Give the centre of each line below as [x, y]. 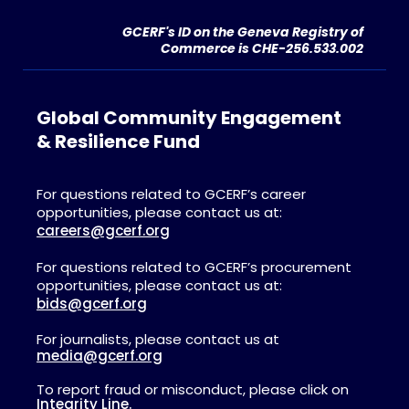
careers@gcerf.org [103, 230]
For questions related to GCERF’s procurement [194, 267]
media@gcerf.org [100, 355]
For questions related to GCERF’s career [171, 194]
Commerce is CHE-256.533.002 [262, 48]
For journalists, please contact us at [158, 339]
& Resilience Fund [118, 141]
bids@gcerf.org [92, 303]
